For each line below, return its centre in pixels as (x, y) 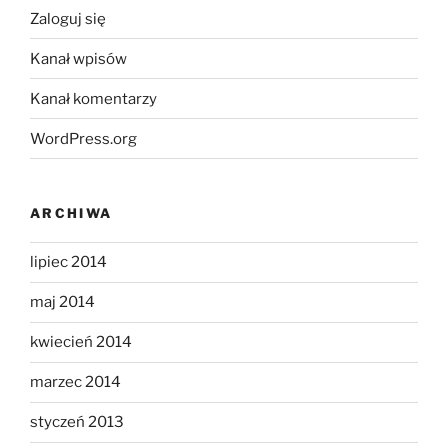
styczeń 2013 (77, 422)
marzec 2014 (75, 382)
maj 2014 (62, 302)
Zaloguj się (68, 18)
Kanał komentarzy (93, 98)
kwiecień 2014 (81, 342)
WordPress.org (83, 138)
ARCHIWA (71, 213)
